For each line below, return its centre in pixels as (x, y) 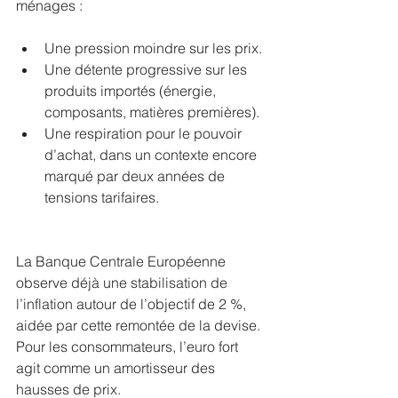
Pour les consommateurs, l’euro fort (129, 346)
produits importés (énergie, (132, 90)
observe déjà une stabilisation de (123, 282)
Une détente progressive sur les (147, 69)
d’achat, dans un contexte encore (152, 154)
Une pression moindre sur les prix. (153, 48)
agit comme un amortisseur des (117, 367)
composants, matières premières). (152, 111)
